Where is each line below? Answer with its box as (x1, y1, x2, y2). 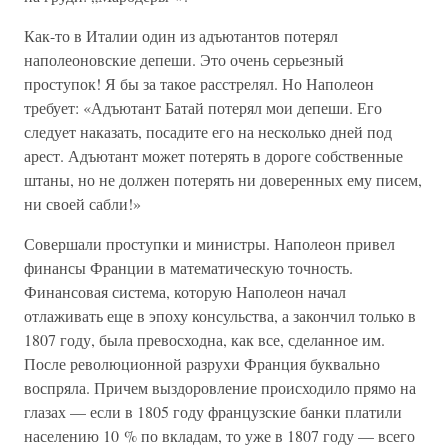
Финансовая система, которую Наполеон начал (24, 281, 346, 302)
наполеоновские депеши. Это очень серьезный (24, 49, 344, 70)
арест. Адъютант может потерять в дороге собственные (24, 145, 403, 166)
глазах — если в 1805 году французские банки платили (24, 401, 402, 422)
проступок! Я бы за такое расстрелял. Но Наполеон (24, 73, 374, 94)
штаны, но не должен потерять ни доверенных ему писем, (24, 169, 422, 190)
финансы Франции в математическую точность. (24, 257, 353, 278)
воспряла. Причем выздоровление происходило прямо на (24, 377, 416, 398)
